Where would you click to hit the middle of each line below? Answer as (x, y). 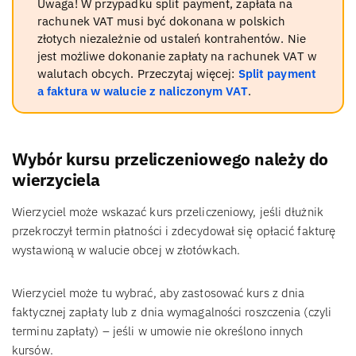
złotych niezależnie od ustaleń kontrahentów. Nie (172, 39)
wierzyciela (56, 180)
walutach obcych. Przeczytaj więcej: (138, 74)
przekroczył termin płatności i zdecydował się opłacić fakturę (174, 231)
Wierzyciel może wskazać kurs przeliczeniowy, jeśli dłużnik (168, 212)
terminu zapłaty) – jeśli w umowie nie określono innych (158, 331)
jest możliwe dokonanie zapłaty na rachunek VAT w (177, 56)
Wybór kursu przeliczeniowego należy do (170, 160)
